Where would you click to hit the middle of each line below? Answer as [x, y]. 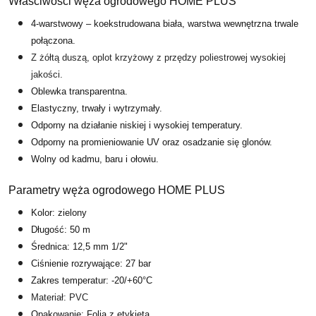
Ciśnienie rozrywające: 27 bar [91, 263]
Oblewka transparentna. [79, 91]
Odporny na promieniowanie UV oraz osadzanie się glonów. [152, 142]
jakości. [47, 74]
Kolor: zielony [59, 212]
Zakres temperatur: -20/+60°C [92, 280]
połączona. [53, 40]
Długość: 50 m [61, 229]
